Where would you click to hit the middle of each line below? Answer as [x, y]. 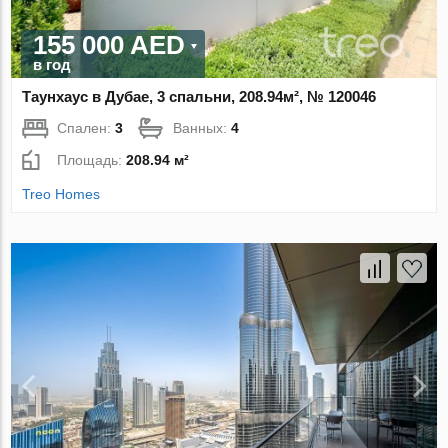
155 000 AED [109, 44]
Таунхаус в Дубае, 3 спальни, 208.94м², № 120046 [199, 96]
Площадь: [92, 159]
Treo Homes [61, 193]
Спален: [86, 127]
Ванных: [202, 127]
